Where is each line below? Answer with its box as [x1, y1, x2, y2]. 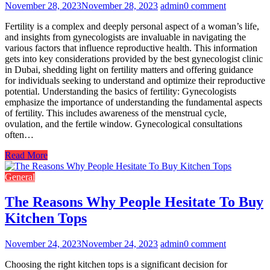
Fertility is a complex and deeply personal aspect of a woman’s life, [5, 20, 259, 31]
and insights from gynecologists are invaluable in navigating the [5, 31, 246, 42]
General [5, 171, 35, 182]
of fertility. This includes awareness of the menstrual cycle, [5, 107, 227, 118]
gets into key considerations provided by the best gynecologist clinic [5, 53, 263, 64]
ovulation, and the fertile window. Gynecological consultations [5, 118, 242, 129]
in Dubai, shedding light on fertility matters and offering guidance [5, 64, 253, 75]
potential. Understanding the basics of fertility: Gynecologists [5, 86, 236, 96]
